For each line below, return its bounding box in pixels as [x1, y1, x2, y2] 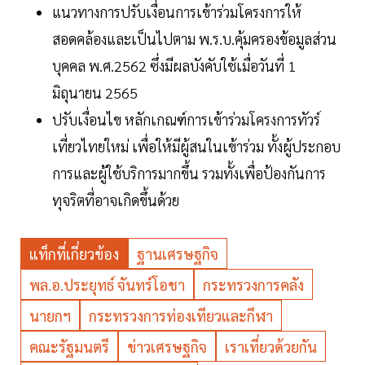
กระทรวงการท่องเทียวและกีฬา [89, 306, 273, 326]
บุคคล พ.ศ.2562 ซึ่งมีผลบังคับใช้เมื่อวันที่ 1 [52, 56, 296, 76]
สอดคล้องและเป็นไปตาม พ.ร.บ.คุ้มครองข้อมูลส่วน [52, 29, 336, 49]
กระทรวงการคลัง [203, 275, 304, 295]
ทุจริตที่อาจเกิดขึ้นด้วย [52, 191, 179, 210]
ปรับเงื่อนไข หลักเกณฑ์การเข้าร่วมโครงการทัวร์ [52, 110, 320, 130]
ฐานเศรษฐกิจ [137, 244, 218, 264]
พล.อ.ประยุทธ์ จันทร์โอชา [29, 275, 185, 295]
